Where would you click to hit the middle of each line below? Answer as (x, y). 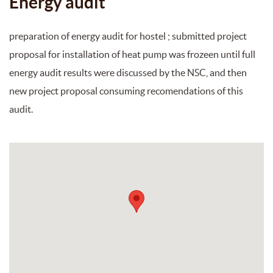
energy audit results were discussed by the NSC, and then (128, 72)
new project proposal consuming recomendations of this (126, 90)
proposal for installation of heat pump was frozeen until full (132, 54)
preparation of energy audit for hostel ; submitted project (128, 36)
